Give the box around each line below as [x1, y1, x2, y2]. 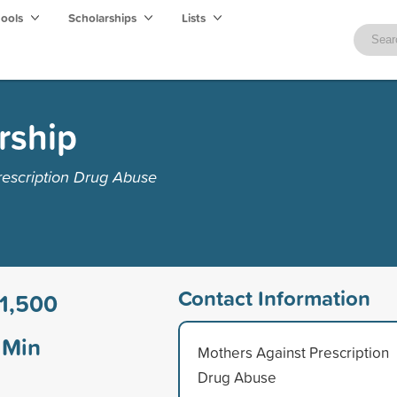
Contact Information [177, 282, 370, 313]
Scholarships [68, 9, 139, 27]
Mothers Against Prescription [197, 341, 389, 362]
